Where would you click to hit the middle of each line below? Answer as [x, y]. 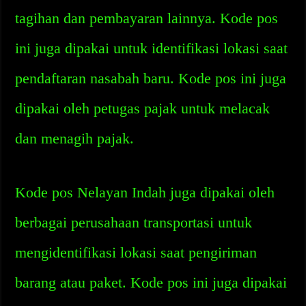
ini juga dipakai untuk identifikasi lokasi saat [152, 48]
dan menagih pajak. [75, 138]
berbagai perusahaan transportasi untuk [134, 222]
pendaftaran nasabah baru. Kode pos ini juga [151, 78]
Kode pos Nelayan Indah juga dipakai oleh [145, 192]
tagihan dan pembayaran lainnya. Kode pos [147, 18]
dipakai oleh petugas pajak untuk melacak [143, 108]
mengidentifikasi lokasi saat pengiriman [136, 252]
